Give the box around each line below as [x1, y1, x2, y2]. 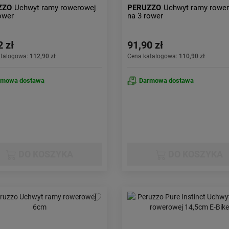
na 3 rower [127, 11, 163, 20]
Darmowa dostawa [139, 77, 194, 84]
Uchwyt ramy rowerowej [14, 3, 96, 12]
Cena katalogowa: [127, 53, 179, 60]
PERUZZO [127, 3, 161, 12]
